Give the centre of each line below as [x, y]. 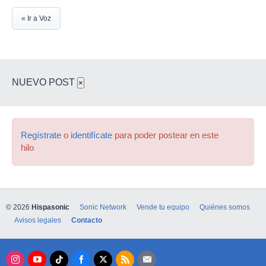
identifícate [91, 135]
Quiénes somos [225, 207]
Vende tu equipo [163, 207]
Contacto [87, 220]
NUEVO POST [45, 82]
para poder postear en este [165, 135]
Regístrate [41, 135]
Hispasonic [50, 207]
